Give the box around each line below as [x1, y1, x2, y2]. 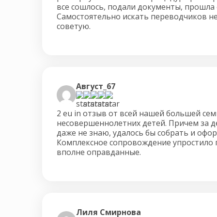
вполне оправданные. [57, 146, 141, 157]
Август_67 [76, 80, 115, 92]
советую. [57, 20, 91, 31]
